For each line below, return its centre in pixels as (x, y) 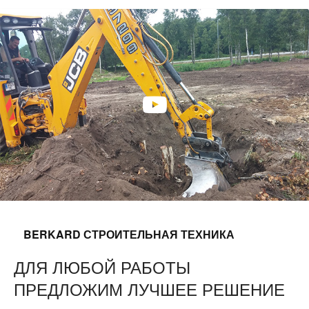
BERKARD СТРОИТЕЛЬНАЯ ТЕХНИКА (129, 235)
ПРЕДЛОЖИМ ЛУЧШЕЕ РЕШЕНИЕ (149, 289)
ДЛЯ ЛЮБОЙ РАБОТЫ (102, 267)
